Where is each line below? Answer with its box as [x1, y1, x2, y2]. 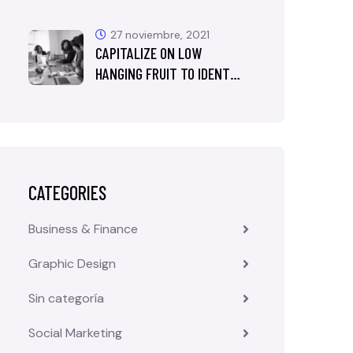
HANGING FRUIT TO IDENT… [95, 64, 240, 83]
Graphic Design [28, 255, 116, 272]
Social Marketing [28, 325, 122, 341]
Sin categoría [28, 290, 104, 307]
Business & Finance [28, 221, 138, 237]
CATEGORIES [28, 181, 106, 204]
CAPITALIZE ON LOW [95, 43, 202, 62]
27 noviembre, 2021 [110, 28, 210, 42]
